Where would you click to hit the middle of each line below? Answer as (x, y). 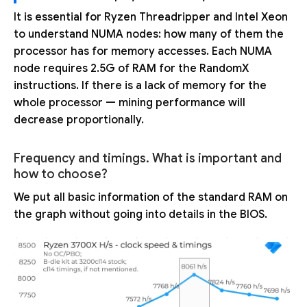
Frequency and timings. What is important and (148, 159)
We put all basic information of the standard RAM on (151, 198)
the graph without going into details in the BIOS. (140, 215)
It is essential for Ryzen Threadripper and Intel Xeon (151, 17)
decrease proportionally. (79, 120)
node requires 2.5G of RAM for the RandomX (131, 69)
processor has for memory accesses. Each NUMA (143, 52)
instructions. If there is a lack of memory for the (140, 86)
